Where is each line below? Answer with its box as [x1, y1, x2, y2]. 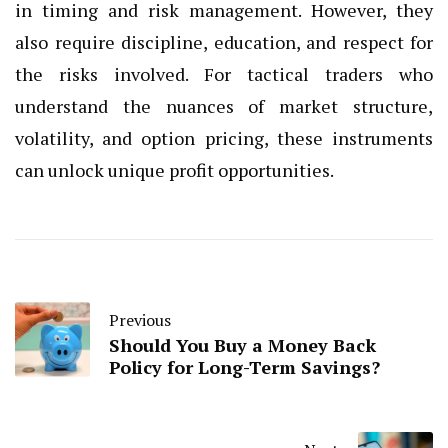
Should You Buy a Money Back [109, 333, 376, 358]
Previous [109, 309, 171, 332]
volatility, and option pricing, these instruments [15, 126, 433, 151]
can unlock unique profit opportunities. [15, 158, 334, 183]
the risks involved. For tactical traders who [15, 62, 433, 87]
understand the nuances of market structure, [15, 94, 433, 119]
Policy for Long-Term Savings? [109, 355, 380, 380]
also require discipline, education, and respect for [15, 30, 433, 55]
